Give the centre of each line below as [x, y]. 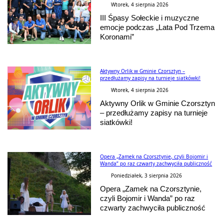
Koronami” [117, 37]
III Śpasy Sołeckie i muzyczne [150, 18]
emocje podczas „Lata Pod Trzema [157, 27]
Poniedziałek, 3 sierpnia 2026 [147, 176]
